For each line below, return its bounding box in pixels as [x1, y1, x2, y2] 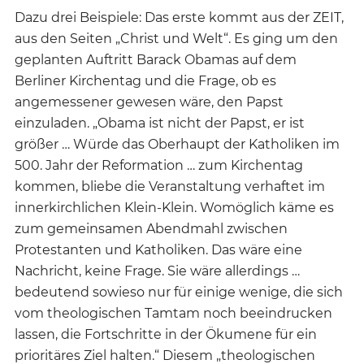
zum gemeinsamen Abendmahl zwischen [15, 221, 288, 237]
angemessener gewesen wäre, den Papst [15, 94, 284, 110]
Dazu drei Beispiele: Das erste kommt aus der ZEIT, [15, 10, 344, 26]
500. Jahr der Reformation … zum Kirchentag [15, 158, 303, 174]
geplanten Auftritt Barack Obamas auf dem [15, 52, 297, 68]
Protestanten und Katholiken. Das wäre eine [15, 242, 302, 258]
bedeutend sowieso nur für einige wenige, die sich [15, 284, 343, 301]
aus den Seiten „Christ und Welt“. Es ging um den [15, 31, 338, 47]
